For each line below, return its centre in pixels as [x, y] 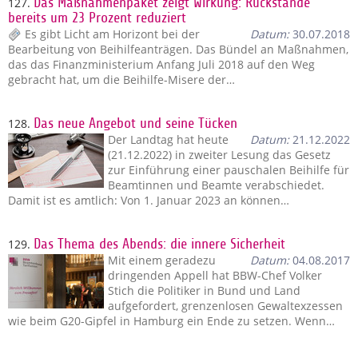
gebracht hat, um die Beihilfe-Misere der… [121, 80]
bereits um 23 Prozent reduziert [97, 18]
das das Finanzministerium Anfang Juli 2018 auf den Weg [161, 64]
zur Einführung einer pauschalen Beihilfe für [229, 170]
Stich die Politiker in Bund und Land [204, 290]
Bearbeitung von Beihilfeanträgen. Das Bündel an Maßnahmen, [178, 49]
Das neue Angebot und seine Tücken [135, 123]
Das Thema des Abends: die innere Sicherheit [159, 244]
